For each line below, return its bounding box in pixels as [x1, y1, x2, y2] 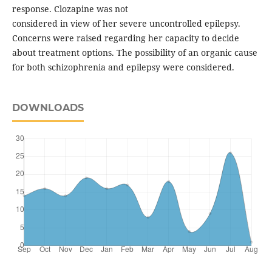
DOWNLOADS [12, 102, 84, 114]
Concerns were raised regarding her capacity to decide [12, 32, 239, 44]
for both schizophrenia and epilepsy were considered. [12, 61, 234, 73]
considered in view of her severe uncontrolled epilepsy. [12, 18, 240, 30]
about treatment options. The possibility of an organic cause [12, 47, 257, 59]
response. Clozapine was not [12, 3, 128, 15]
